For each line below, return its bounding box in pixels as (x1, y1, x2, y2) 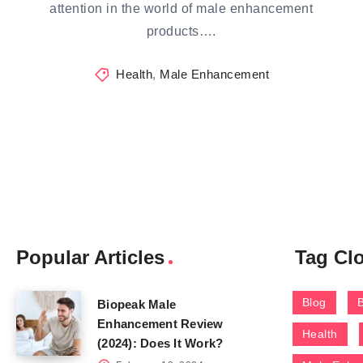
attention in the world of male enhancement (49, 2, 314, 16)
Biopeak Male (97, 297, 176, 312)
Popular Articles (16, 246, 164, 269)
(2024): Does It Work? (97, 336, 224, 351)
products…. (146, 24, 216, 39)
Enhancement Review (97, 317, 224, 331)
